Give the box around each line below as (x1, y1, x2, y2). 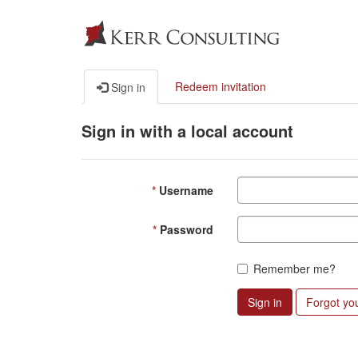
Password (160, 221, 213, 237)
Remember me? (253, 261, 336, 276)
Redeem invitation (175, 78, 266, 94)
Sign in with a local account (82, 119, 293, 142)
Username (159, 182, 213, 198)
